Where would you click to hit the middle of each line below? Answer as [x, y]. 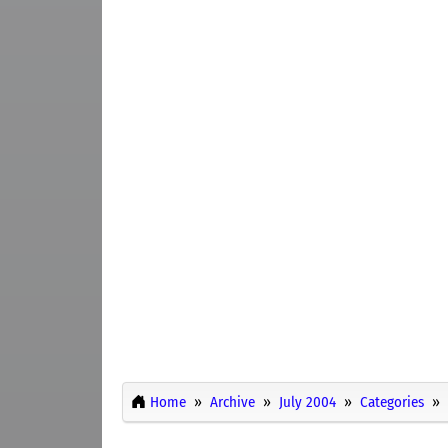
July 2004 [307, 401]
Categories [392, 401]
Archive [232, 401]
